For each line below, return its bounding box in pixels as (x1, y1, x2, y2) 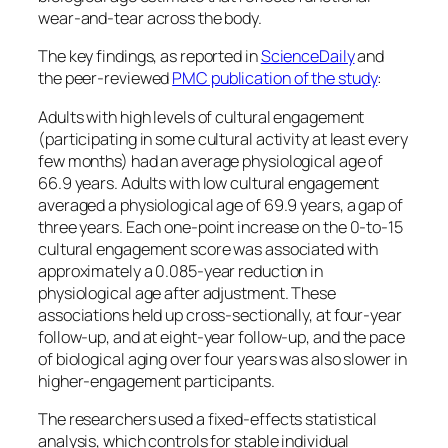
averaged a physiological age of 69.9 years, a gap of (38, 193, 403, 216)
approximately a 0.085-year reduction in (38, 259, 324, 282)
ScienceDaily (260, 45, 355, 68)
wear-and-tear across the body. (38, 7, 262, 30)
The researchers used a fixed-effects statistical (38, 407, 378, 430)
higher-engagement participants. (38, 369, 275, 392)
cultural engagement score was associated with (38, 237, 378, 260)
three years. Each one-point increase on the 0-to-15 (38, 215, 403, 238)
